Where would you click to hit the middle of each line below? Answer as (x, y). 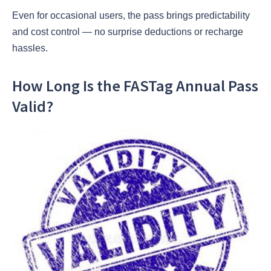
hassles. (30, 48)
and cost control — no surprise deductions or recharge (128, 31)
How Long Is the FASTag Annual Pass (135, 86)
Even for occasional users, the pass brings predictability (131, 15)
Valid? (33, 106)
